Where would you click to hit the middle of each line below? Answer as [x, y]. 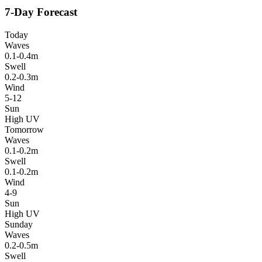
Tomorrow [24, 129]
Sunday [19, 224]
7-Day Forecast [41, 12]
